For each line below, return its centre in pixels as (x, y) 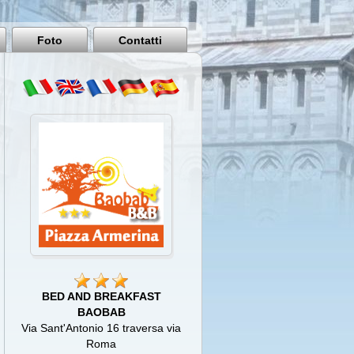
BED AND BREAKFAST (101, 297)
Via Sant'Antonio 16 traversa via (102, 328)
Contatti (140, 40)
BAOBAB (101, 313)
